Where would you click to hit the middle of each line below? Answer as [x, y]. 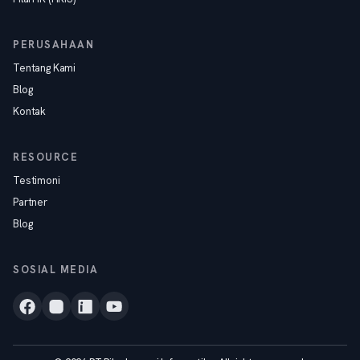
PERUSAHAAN [54, 45]
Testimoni [37, 180]
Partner [30, 202]
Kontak [30, 111]
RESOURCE [46, 157]
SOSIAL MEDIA [56, 270]
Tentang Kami [45, 68]
